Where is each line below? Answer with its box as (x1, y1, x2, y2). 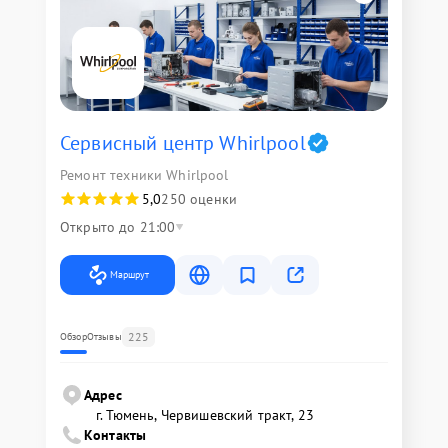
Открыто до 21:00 (60, 218, 176, 236)
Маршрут (110, 268, 149, 281)
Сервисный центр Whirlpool (60, 130, 306, 156)
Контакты (84, 426, 147, 444)
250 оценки (161, 190, 237, 208)
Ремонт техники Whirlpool (60, 166, 229, 184)
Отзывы (86, 330, 122, 343)
